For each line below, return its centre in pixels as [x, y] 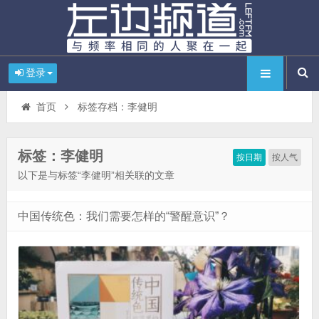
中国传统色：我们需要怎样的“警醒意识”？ [124, 216]
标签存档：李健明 [117, 107]
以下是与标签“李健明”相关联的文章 [96, 175]
